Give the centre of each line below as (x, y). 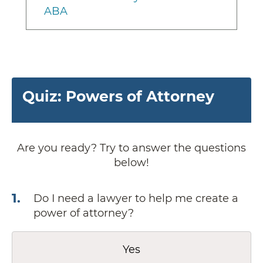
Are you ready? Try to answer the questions (131, 148)
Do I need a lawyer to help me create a (136, 199)
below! (131, 163)
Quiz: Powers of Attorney (118, 97)
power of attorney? (84, 213)
